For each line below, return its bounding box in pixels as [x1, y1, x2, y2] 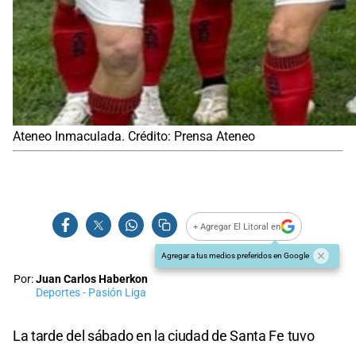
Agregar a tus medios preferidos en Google [161, 251, 309, 261]
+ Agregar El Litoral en [193, 221, 281, 232]
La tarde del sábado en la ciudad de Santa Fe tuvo [13, 327, 315, 345]
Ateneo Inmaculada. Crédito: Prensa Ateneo [13, 129, 255, 145]
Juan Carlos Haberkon [36, 273, 148, 287]
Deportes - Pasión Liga [36, 286, 146, 300]
